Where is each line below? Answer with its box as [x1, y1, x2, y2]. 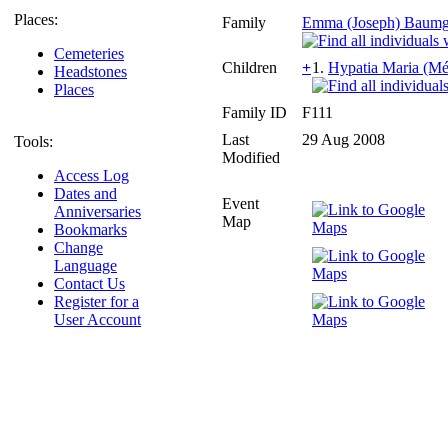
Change [54, 239, 103, 256]
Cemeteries [54, 45, 124, 62]
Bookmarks [54, 221, 127, 238]
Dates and [54, 185, 117, 202]
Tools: [14, 133, 53, 150]
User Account [54, 311, 141, 328]
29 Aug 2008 [302, 131, 389, 149]
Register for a [54, 293, 139, 310]
